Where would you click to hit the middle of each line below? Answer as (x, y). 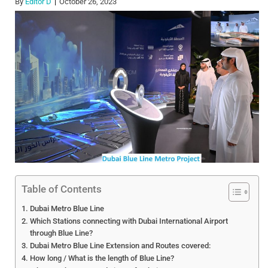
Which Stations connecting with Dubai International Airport (129, 221)
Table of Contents (62, 189)
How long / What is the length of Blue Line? (102, 258)
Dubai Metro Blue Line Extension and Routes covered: (120, 246)
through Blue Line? (61, 233)
